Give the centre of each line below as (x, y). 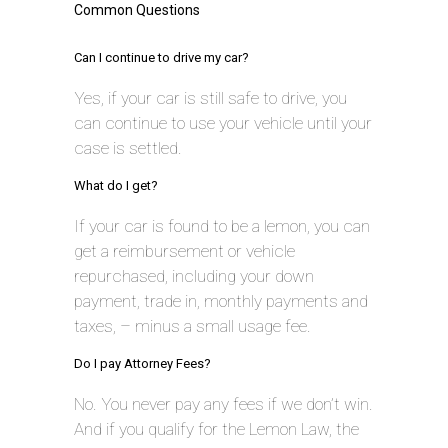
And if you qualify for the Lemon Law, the (216, 428)
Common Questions (137, 10)
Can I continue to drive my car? (161, 58)
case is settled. (128, 148)
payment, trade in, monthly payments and (221, 300)
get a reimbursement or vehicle (184, 250)
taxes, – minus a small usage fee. (192, 325)
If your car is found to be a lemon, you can (222, 225)
